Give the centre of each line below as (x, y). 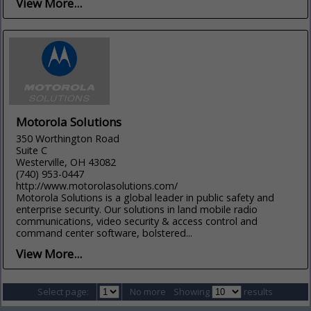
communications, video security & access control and (137, 221)
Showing (193, 291)
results (258, 291)
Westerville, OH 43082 (66, 162)
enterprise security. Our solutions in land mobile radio (137, 209)
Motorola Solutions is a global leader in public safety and (145, 197)
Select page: (64, 291)
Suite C (32, 150)
